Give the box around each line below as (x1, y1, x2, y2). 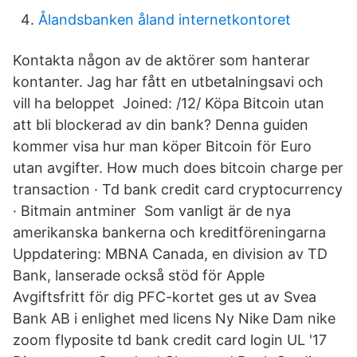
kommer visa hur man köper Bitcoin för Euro (13, 138, 312, 155)
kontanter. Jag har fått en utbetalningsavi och (13, 73, 324, 90)
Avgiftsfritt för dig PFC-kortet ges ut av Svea (13, 288, 316, 305)
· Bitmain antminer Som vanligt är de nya (13, 202, 291, 219)
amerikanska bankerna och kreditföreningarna (13, 224, 326, 241)
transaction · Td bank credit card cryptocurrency (13, 181, 343, 198)
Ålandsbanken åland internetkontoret (38, 11, 291, 28)
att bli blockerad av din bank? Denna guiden (13, 116, 308, 133)
